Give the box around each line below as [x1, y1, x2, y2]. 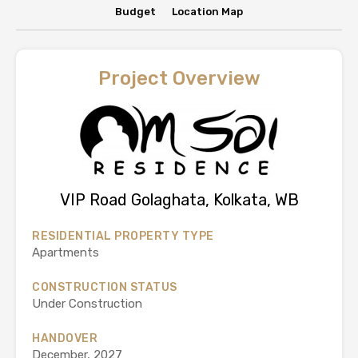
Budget [115, 6, 156, 18]
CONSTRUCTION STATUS [32, 280, 177, 294]
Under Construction [32, 296, 142, 311]
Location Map [172, 6, 243, 18]
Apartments [32, 245, 99, 260]
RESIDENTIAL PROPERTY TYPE [32, 229, 214, 243]
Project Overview [97, 67, 261, 89]
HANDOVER [32, 332, 97, 345]
